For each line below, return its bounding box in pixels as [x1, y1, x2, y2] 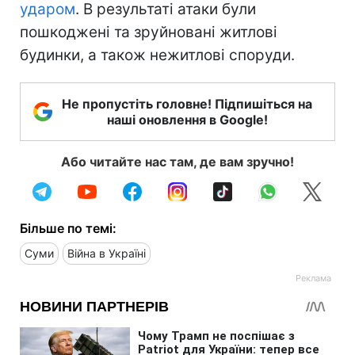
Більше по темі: [20, 219, 116, 236]
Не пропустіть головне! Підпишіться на [62, 95, 312, 112]
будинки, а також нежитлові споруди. [20, 45, 295, 64]
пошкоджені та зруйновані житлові [20, 22, 277, 41]
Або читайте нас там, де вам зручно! [61, 153, 294, 170]
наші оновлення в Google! [106, 111, 268, 128]
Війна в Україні [67, 246, 146, 260]
